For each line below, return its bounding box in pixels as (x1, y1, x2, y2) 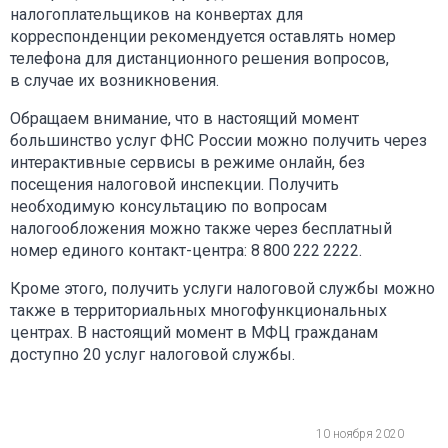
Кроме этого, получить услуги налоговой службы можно (10, 278, 435, 298)
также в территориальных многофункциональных (10, 300, 387, 320)
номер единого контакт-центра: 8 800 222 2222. (10, 240, 362, 260)
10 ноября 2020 (316, 426, 404, 441)
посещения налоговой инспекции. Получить (10, 174, 339, 194)
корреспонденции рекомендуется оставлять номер (10, 26, 396, 46)
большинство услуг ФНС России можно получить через (10, 130, 427, 150)
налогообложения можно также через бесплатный (10, 218, 392, 238)
